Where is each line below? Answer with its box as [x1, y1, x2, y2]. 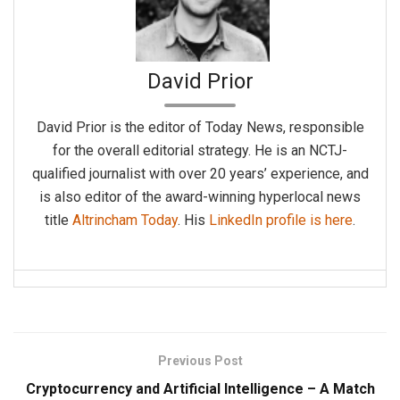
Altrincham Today [72, 212, 178, 229]
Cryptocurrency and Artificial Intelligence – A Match [25, 380, 375, 398]
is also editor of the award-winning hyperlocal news [39, 188, 361, 206]
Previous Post [157, 354, 243, 369]
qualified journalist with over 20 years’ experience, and [31, 165, 369, 183]
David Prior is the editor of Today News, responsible [36, 119, 364, 137]
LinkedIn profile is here [209, 212, 353, 229]
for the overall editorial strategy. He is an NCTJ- [53, 142, 347, 160]
